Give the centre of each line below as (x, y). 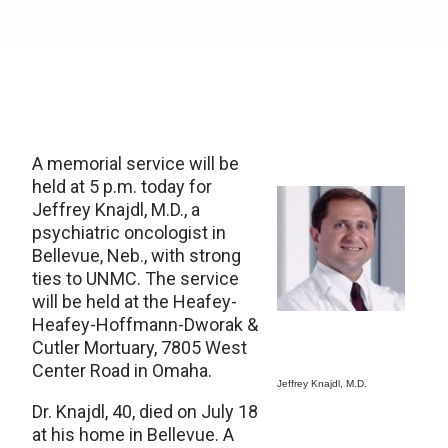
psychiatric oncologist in (129, 232)
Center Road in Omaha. (122, 370)
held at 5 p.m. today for (122, 186)
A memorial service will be (135, 163)
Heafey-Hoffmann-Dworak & (145, 324)
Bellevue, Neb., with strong (136, 255)
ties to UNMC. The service (135, 278)
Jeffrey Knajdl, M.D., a (116, 209)
